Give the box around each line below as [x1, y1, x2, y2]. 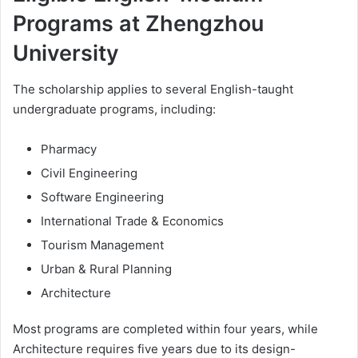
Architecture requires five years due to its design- [13, 340, 296, 356]
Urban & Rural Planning [41, 261, 172, 276]
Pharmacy [41, 141, 97, 157]
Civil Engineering [41, 165, 137, 181]
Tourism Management [41, 237, 164, 253]
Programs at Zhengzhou [13, 10, 264, 38]
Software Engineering [41, 189, 164, 205]
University [13, 40, 119, 67]
